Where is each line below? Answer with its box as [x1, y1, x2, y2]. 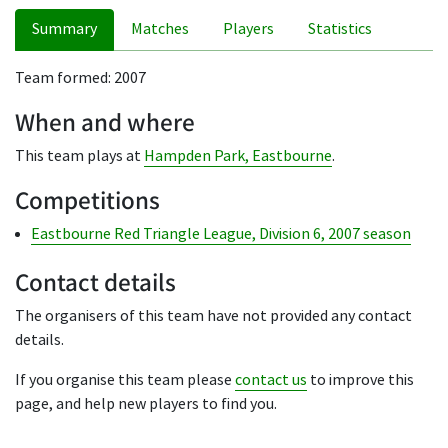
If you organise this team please [15, 370, 235, 390]
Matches [131, 19, 189, 39]
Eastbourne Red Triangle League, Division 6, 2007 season [31, 224, 411, 244]
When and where [15, 104, 195, 138]
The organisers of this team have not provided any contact [15, 306, 412, 326]
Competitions [15, 182, 160, 216]
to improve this [307, 370, 414, 390]
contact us [235, 370, 307, 390]
